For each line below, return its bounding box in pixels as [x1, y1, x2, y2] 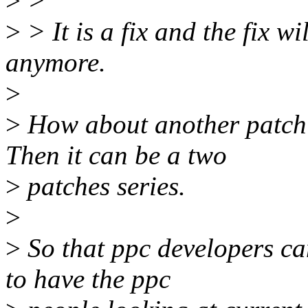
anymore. [5, 47, 106, 78]
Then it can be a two [5, 140, 227, 170]
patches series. [21, 171, 186, 201]
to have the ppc [5, 264, 170, 294]
